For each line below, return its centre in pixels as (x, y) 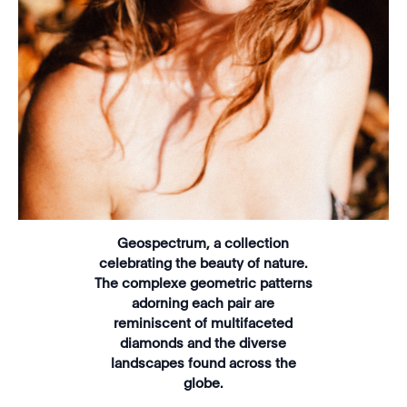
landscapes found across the (203, 363)
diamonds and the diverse (203, 343)
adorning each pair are (203, 303)
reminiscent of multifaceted (203, 323)
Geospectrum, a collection (203, 243)
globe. (203, 383)
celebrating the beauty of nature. (203, 263)
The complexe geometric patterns (203, 283)
